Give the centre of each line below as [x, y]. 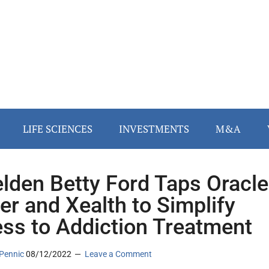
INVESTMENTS [154, 129]
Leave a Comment [118, 254]
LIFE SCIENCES [58, 129]
